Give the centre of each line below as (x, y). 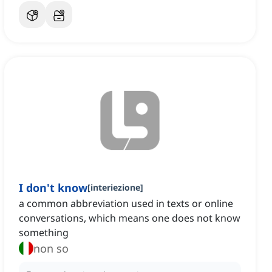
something (44, 233)
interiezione (115, 188)
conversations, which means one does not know (130, 218)
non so (51, 249)
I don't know (53, 188)
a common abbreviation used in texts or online (126, 204)
